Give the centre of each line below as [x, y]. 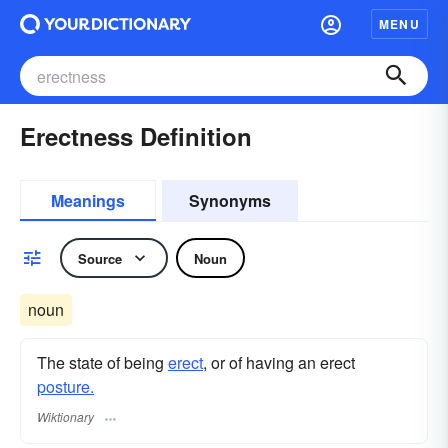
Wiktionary [65, 417]
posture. [65, 386]
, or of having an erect [279, 362]
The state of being [102, 362]
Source [100, 258]
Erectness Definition [136, 136]
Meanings [88, 200]
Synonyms [230, 200]
